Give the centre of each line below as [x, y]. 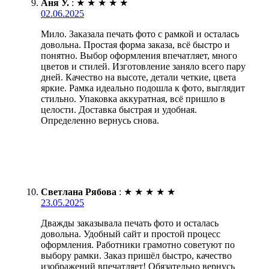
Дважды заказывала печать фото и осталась [130, 223]
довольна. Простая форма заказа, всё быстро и [135, 44]
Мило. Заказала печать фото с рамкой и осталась [140, 34]
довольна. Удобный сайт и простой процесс [131, 234]
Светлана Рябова [79, 192]
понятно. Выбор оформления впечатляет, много [139, 55]
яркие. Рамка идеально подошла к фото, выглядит [143, 88]
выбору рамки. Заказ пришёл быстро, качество [136, 255]
